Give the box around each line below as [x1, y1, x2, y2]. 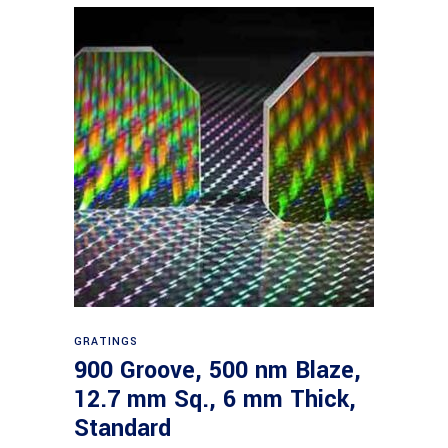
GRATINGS [74, 334, 139, 349]
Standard [74, 412, 171, 445]
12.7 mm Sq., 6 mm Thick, [74, 383, 356, 416]
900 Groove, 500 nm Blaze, [74, 354, 361, 387]
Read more [188, 321, 263, 343]
